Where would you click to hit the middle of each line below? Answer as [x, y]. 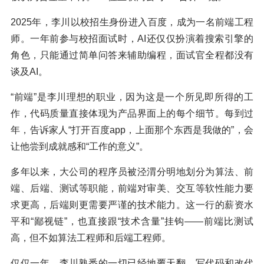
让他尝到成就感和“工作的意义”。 [80, 147]
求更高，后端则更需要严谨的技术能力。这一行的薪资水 [132, 205]
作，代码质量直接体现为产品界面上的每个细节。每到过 [132, 114]
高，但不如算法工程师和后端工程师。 [91, 238]
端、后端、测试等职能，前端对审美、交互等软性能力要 [132, 189]
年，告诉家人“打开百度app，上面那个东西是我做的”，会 [132, 130]
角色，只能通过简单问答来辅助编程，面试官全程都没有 [132, 55]
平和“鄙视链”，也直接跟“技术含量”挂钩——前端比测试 [132, 222]
